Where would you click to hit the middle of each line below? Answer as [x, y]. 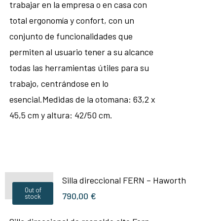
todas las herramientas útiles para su [79, 68]
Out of [33, 190]
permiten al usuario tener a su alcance [81, 52]
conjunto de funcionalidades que [71, 36]
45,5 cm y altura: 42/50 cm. [61, 115]
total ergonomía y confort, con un [72, 20]
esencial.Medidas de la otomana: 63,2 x [82, 99]
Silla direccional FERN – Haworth [124, 180]
